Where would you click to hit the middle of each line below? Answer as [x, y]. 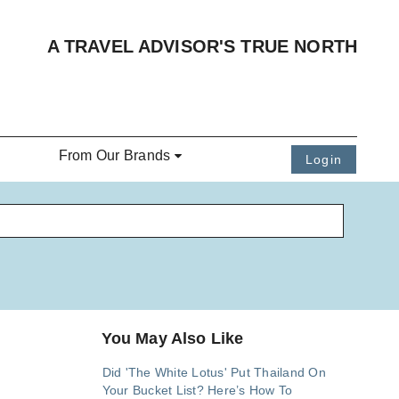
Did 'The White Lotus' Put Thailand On [214, 373]
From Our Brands [114, 156]
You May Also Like [172, 339]
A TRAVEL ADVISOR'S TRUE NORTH [202, 46]
